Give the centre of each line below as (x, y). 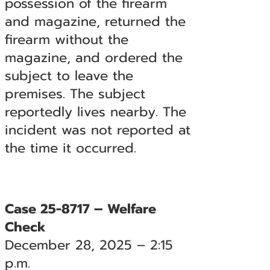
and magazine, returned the (95, 21)
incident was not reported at (97, 130)
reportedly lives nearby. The (95, 112)
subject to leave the (69, 76)
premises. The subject (75, 94)
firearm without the (66, 39)
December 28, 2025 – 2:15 (89, 245)
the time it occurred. (70, 148)
